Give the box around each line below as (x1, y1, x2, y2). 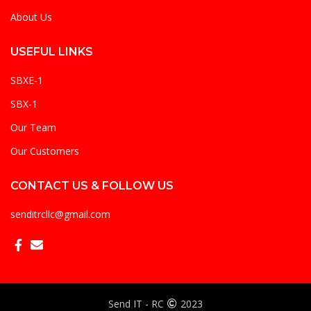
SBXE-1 (10, 74, 43, 87)
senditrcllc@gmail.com (10, 208, 110, 221)
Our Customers (10, 144, 79, 158)
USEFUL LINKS (10, 45, 93, 59)
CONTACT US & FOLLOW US (10, 179, 174, 193)
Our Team (10, 121, 56, 135)
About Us (10, 10, 52, 24)
